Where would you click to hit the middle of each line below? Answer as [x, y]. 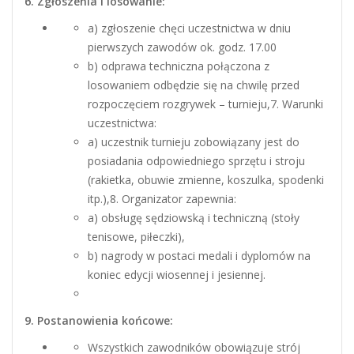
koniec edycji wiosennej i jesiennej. [183, 274]
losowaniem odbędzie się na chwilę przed [194, 85]
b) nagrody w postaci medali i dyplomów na [199, 255]
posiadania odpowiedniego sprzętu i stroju [196, 160]
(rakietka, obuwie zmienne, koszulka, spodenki [206, 179]
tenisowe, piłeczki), [136, 236]
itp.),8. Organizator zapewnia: [162, 198]
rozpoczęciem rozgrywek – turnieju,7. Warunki [205, 104]
